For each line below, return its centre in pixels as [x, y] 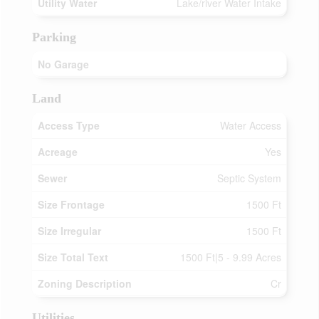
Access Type [69, 125]
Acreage [58, 152]
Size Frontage [71, 204]
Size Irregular [69, 231]
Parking [54, 37]
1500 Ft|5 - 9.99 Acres [231, 257]
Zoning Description [85, 283]
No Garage [63, 64]
